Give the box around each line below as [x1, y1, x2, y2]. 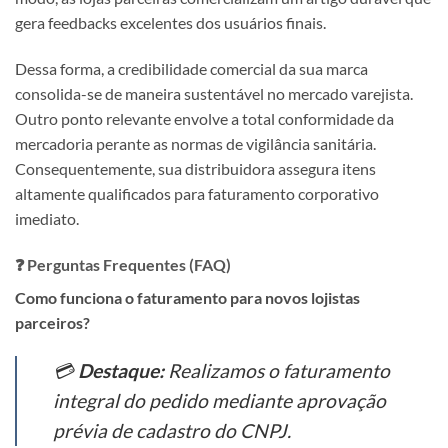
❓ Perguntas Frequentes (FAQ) [15, 255, 231, 275]
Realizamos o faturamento [164, 358, 390, 382]
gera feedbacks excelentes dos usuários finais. [15, 13, 326, 33]
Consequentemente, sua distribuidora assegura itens [15, 159, 376, 179]
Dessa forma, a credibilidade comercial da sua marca [15, 59, 368, 79]
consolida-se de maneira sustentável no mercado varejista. [15, 84, 413, 104]
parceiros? [15, 313, 90, 333]
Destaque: [78, 358, 164, 382]
